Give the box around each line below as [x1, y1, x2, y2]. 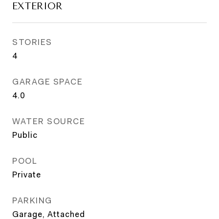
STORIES [12, 37, 52, 47]
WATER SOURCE [12, 116, 85, 126]
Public [12, 130, 38, 140]
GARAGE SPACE [12, 77, 83, 87]
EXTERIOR [12, 1, 63, 12]
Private [12, 170, 41, 179]
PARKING [12, 196, 52, 205]
